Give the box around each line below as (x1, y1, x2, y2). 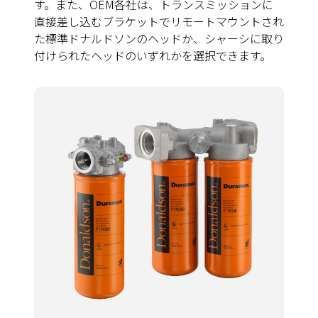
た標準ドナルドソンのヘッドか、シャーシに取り (34, 30, 284, 48)
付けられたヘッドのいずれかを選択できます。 (34, 47, 271, 65)
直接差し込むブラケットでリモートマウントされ (34, 13, 284, 31)
